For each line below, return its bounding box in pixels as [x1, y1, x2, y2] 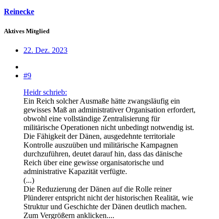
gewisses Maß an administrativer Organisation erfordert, [23, 105, 196, 114]
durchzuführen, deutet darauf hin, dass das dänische [23, 149, 182, 158]
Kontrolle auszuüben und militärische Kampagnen [23, 140, 178, 149]
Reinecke [4, 7, 34, 16]
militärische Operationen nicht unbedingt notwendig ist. [23, 123, 194, 131]
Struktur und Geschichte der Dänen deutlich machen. [23, 202, 187, 211]
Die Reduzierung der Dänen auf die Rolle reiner [23, 184, 172, 193]
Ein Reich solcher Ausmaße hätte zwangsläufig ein [23, 96, 180, 105]
